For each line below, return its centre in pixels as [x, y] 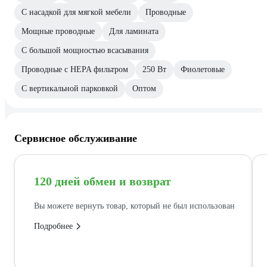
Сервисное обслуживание [76, 139]
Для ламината [134, 32]
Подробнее [53, 226]
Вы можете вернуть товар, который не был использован [134, 206]
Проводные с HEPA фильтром [75, 70]
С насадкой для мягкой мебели [76, 13]
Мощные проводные [58, 32]
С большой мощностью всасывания [85, 51]
